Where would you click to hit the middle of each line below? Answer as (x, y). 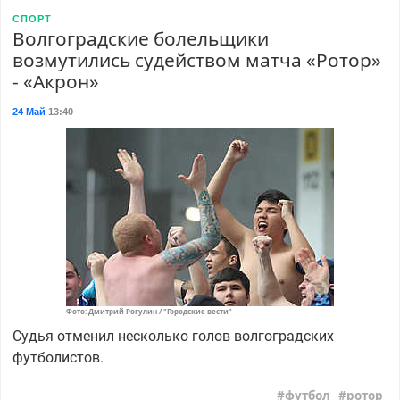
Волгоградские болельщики (140, 38)
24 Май (29, 111)
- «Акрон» (55, 81)
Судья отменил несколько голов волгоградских (173, 336)
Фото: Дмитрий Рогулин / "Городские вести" (149, 311)
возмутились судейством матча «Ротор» (196, 59)
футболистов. (58, 357)
